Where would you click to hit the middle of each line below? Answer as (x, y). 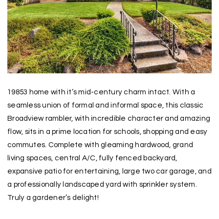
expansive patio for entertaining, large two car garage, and (109, 171)
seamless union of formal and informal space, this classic (106, 105)
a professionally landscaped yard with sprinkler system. (102, 184)
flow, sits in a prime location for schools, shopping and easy (108, 131)
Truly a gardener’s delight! (53, 197)
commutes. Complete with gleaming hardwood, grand (100, 145)
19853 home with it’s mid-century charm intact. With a (101, 92)
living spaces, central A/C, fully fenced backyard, (92, 158)
